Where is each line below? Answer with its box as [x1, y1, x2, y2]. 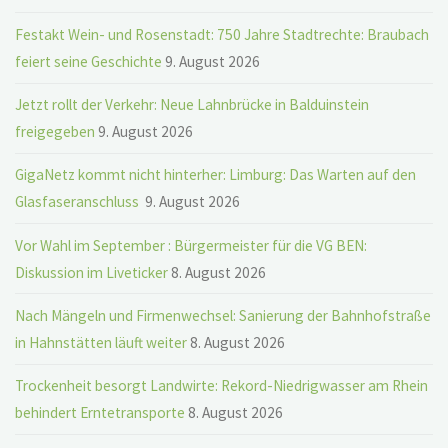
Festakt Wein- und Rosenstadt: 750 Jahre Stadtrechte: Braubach [15, 24, 430, 44]
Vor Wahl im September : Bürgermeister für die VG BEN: [15, 235, 368, 255]
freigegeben [15, 122, 96, 142]
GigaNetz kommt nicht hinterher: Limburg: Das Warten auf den [15, 165, 417, 185]
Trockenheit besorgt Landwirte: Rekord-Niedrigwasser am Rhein [15, 376, 429, 396]
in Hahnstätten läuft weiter [15, 333, 188, 352]
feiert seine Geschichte [15, 51, 163, 71]
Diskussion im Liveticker [15, 262, 169, 282]
